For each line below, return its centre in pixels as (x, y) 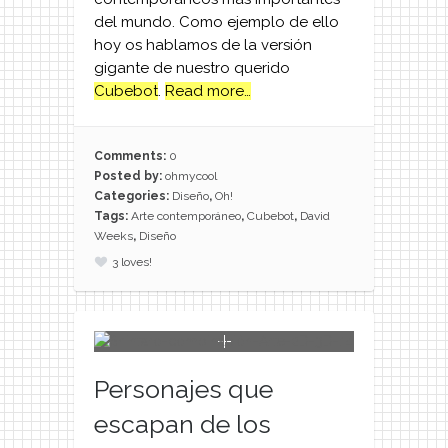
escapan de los (182, 423)
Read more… (208, 91)
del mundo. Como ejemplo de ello (216, 22)
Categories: (133, 195)
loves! (136, 261)
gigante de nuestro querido (192, 68)
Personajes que (183, 388)
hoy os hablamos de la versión (203, 45)
